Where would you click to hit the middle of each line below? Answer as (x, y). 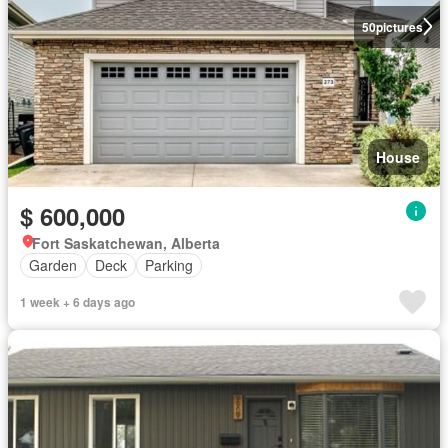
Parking (169, 265)
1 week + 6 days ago (77, 301)
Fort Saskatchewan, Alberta (126, 242)
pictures (399, 26)
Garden (53, 265)
